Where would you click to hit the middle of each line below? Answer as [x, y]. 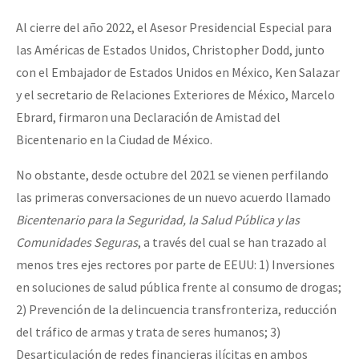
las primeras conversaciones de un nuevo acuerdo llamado [173, 197]
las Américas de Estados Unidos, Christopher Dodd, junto [170, 49]
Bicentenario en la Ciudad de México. [114, 139]
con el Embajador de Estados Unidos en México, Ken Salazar [178, 72]
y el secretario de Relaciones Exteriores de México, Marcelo [175, 94]
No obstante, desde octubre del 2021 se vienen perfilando [172, 174]
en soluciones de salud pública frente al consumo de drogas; [179, 286]
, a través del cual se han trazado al [232, 242]
